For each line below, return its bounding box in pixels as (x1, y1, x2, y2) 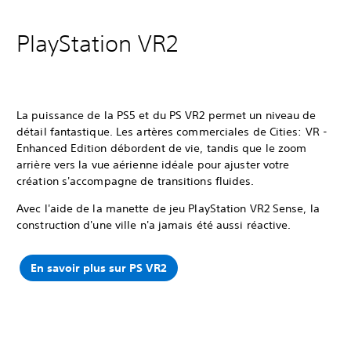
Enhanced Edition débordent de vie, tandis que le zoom (16, 141, 307, 156)
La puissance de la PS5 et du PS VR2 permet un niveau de (16, 108, 317, 123)
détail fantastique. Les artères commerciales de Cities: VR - (16, 125, 328, 139)
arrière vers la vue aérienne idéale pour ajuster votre (16, 157, 290, 172)
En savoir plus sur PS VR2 (30, 260, 167, 275)
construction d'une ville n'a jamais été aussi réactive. (16, 218, 291, 233)
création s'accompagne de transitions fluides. (16, 174, 258, 189)
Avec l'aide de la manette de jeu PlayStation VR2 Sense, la (16, 201, 320, 216)
